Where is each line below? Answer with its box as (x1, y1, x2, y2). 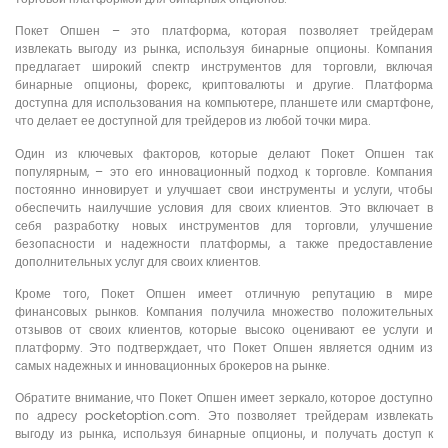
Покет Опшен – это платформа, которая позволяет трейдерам (15, 22, 433, 40)
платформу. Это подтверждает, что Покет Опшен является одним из (15, 339, 433, 357)
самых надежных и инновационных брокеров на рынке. (15, 357, 330, 375)
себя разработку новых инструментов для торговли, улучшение (15, 216, 433, 234)
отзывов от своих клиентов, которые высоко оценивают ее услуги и (15, 321, 433, 339)
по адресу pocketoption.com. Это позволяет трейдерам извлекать (15, 407, 433, 425)
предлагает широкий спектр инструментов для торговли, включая (15, 58, 433, 76)
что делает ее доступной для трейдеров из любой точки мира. (15, 112, 371, 130)
